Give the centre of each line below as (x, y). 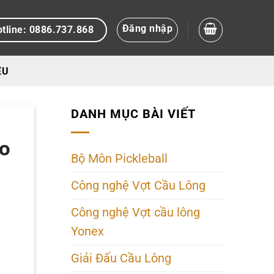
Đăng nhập (147, 29)
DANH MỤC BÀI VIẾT (133, 114)
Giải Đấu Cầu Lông (121, 258)
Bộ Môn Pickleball (119, 158)
